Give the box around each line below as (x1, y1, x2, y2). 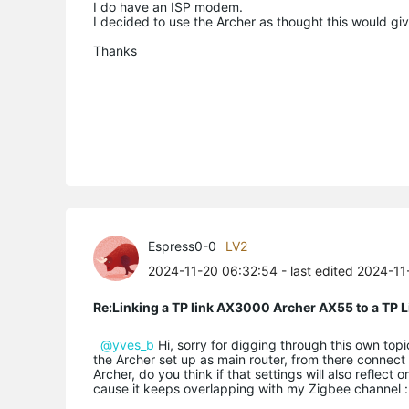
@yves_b (100, 336, 154, 352)
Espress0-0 (148, 237, 216, 254)
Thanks (93, 42, 137, 58)
